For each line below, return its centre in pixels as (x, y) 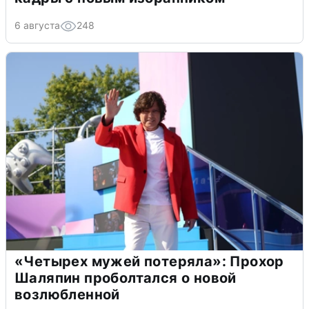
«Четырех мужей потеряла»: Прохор (149, 261)
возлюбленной (67, 294)
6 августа (37, 25)
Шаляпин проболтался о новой (126, 278)
